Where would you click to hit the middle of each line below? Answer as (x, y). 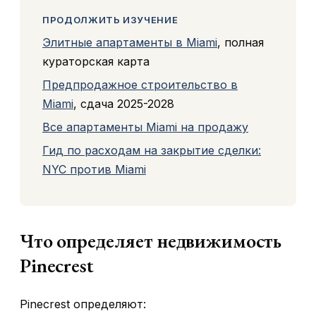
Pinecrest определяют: (83, 304)
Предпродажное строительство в (140, 85)
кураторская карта (96, 62)
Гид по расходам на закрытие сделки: (152, 151)
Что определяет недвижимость (151, 241)
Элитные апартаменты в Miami (130, 43)
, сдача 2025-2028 (124, 104)
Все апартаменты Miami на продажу (145, 127)
